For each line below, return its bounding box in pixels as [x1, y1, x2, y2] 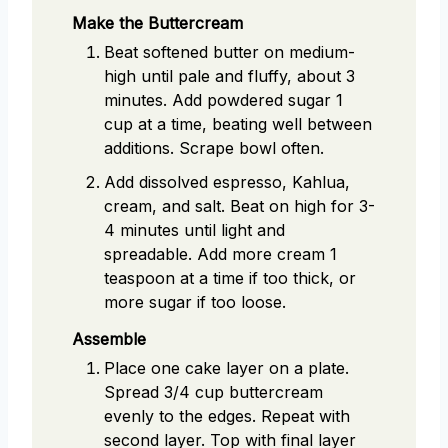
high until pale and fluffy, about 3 [104, 66, 355, 87]
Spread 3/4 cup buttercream [104, 382, 323, 402]
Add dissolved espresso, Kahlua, [104, 172, 350, 193]
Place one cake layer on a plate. [104, 358, 349, 378]
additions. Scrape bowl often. [104, 138, 324, 159]
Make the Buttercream [72, 13, 243, 34]
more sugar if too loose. [104, 292, 286, 313]
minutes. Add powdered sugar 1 [104, 90, 343, 111]
